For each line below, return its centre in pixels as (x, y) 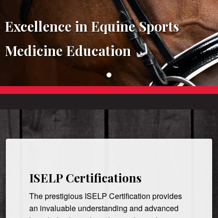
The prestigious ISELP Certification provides (106, 196)
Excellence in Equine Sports (92, 26)
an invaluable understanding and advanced (104, 208)
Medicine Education (68, 51)
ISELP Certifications (85, 178)
